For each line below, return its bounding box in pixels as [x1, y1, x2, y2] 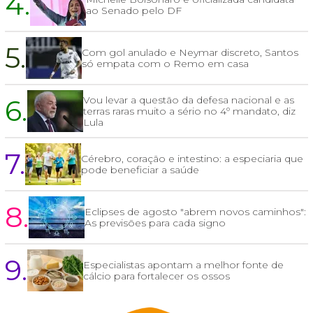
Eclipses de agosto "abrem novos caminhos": [85, 205, 306, 219]
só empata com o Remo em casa [82, 57, 249, 71]
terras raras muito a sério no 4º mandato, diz [83, 105, 296, 118]
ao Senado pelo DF [86, 4, 182, 17]
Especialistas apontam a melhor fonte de [83, 259, 284, 272]
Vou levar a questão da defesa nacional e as [83, 94, 294, 107]
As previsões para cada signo [85, 217, 226, 230]
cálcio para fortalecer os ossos [83, 270, 230, 283]
